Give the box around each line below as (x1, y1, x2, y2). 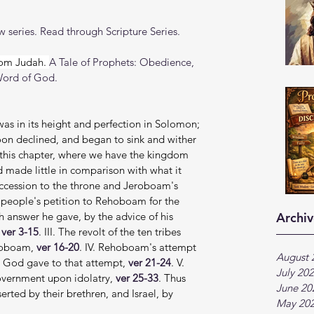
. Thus (158, 271, 189, 285)
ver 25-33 (116, 271, 158, 285)
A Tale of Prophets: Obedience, (49, 55, 197, 69)
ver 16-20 (36, 240, 79, 254)
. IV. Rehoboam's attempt (79, 240, 199, 254)
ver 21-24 (128, 256, 171, 269)
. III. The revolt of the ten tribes (39, 225, 184, 238)
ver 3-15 (1, 225, 39, 238)
